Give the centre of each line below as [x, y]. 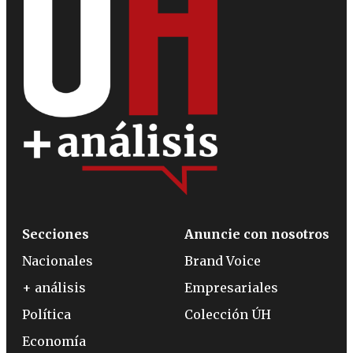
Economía [54, 341]
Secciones [56, 234]
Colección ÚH [228, 314]
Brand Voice [223, 260]
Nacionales [58, 260]
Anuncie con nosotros [257, 234]
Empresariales [231, 287]
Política [46, 314]
